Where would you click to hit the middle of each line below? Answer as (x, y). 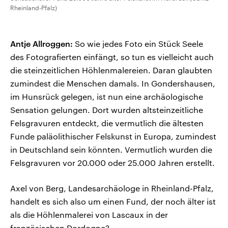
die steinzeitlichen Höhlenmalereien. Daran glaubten (111, 70)
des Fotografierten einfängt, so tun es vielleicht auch (112, 57)
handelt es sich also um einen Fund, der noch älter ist (113, 202)
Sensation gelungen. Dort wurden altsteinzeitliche (107, 110)
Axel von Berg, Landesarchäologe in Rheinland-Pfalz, (112, 188)
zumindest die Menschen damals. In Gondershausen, (113, 83)
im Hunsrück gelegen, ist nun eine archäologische (107, 97)
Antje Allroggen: (41, 44)
